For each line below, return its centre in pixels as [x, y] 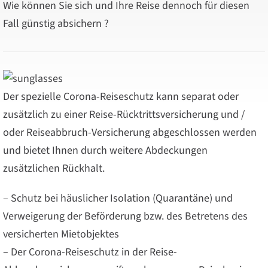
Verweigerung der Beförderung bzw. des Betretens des [125, 216]
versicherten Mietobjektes [61, 234]
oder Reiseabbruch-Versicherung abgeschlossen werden [130, 132]
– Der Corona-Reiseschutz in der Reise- [90, 252]
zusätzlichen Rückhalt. [54, 168]
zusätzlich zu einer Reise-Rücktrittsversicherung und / [124, 114]
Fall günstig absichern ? [56, 23]
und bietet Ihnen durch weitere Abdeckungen [105, 150]
